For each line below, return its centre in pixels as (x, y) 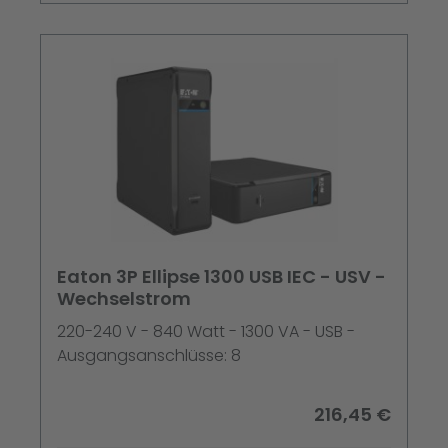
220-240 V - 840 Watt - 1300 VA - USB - (206, 332)
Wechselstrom (124, 299)
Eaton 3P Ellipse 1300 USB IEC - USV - (221, 277)
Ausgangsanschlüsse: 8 (149, 356)
